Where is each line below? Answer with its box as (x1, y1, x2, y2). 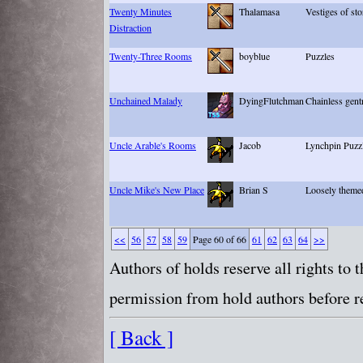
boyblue (239, 49, 270, 63)
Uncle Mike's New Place (109, 183, 204, 197)
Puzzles (305, 49, 335, 63)
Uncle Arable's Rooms (109, 139, 196, 152)
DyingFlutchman (239, 94, 304, 108)
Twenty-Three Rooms (109, 49, 192, 63)
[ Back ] (109, 323, 173, 352)
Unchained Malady (109, 94, 182, 108)
